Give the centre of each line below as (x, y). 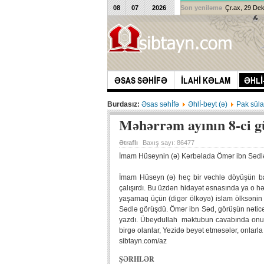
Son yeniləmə (201, 8)
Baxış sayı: (160, 143)
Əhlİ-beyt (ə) (208, 104)
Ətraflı (128, 143)
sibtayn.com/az (143, 241)
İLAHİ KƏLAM (206, 80)
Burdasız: (124, 104)
